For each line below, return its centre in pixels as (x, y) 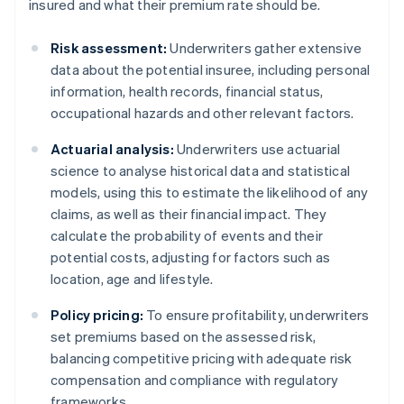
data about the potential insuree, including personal (211, 70)
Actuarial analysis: (112, 149)
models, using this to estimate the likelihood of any (210, 193)
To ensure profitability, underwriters (257, 315)
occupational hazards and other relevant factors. (202, 113)
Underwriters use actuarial (257, 149)
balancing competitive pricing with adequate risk (202, 358)
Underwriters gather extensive (265, 48)
